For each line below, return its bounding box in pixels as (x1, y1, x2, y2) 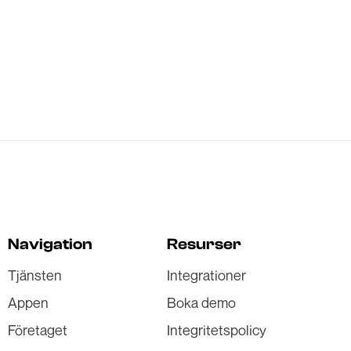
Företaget (8, 321, 67, 338)
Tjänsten (8, 266, 62, 284)
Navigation (8, 235, 92, 253)
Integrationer (167, 266, 246, 284)
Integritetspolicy (167, 321, 266, 338)
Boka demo (167, 294, 236, 311)
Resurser (167, 235, 241, 253)
